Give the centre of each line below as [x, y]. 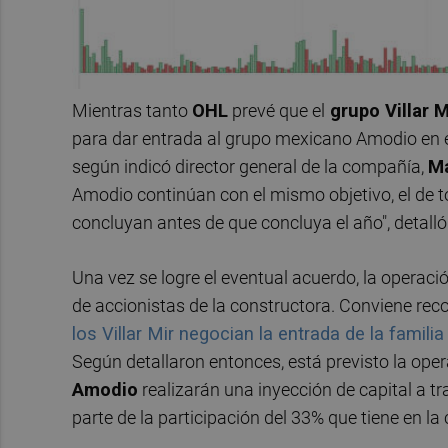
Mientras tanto [132, 110]
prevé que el [276, 110]
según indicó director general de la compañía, [250, 166]
